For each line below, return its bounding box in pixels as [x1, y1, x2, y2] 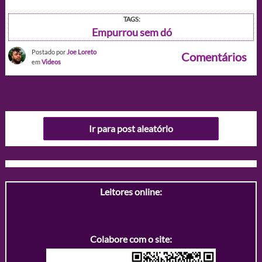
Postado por [31, 47, 67, 56]
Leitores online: [100, 185, 162, 197]
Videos [41, 57, 61, 65]
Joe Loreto [66, 47, 96, 56]
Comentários [181, 49, 247, 64]
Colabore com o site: [90, 233, 172, 244]
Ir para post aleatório [89, 123, 173, 135]
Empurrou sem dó [91, 25, 172, 39]
